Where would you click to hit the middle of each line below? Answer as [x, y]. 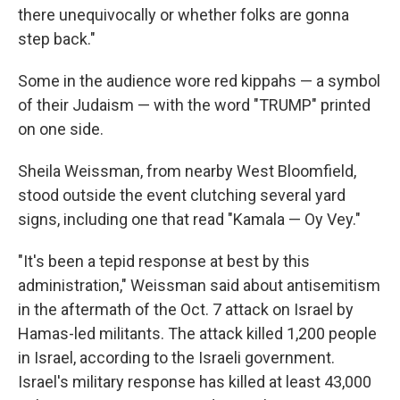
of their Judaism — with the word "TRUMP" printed [194, 105]
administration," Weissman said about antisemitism [199, 285]
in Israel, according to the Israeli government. [176, 358]
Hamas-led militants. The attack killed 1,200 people [197, 333]
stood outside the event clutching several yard [182, 195]
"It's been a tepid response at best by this [164, 261]
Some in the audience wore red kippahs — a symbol [199, 81]
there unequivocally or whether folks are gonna [183, 15]
